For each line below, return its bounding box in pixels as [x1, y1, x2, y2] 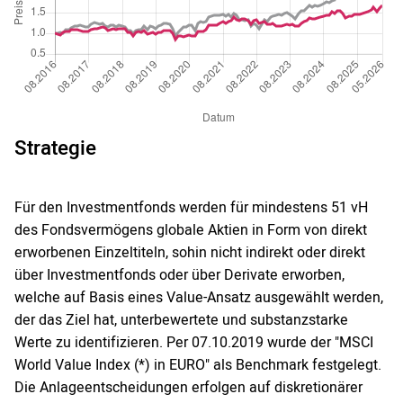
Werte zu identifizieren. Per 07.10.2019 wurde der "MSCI [14, 332, 373, 354]
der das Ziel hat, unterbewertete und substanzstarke [14, 309, 348, 332]
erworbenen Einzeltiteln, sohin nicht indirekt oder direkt [14, 242, 365, 264]
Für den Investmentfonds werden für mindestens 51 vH [14, 197, 368, 219]
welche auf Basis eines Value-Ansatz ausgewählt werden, [14, 287, 383, 309]
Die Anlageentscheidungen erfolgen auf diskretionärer [14, 377, 363, 399]
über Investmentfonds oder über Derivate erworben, [14, 264, 345, 287]
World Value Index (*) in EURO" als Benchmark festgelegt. [14, 354, 381, 377]
